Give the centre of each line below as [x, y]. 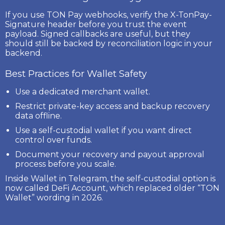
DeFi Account [79, 188]
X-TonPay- [191, 15]
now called [28, 188]
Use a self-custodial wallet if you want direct [103, 130]
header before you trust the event [116, 24]
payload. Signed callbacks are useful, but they [98, 34]
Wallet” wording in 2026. [54, 197]
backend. [24, 53]
